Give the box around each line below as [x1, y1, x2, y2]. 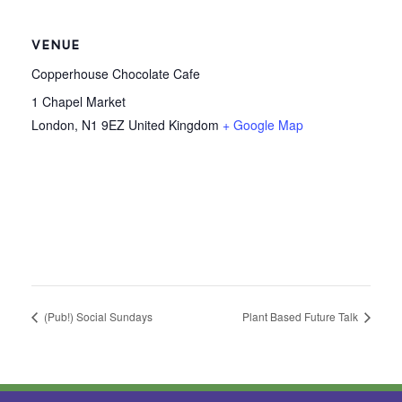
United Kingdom [128, 116, 219, 135]
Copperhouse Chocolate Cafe [31, 65, 200, 83]
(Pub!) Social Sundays [41, 308, 153, 324]
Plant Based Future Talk [242, 308, 361, 324]
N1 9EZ [82, 116, 125, 135]
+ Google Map [223, 116, 303, 135]
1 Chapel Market [31, 92, 126, 111]
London [31, 116, 74, 135]
